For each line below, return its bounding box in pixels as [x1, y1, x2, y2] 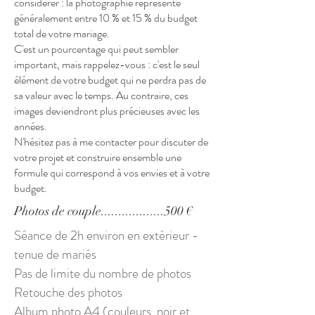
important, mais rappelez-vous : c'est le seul [14, 56, 200, 72]
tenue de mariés [14, 245, 96, 264]
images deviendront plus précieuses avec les [14, 103, 200, 119]
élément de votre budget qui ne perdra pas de [14, 72, 206, 88]
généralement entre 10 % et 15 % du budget [14, 10, 198, 26]
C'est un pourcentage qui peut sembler [14, 41, 179, 57]
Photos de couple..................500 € [14, 203, 193, 219]
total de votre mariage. [14, 25, 110, 41]
